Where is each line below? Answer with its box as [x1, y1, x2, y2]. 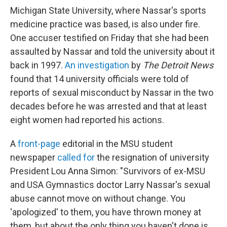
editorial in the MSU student [60, 138, 173, 149]
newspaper [10, 152, 57, 163]
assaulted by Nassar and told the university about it [10, 46, 215, 57]
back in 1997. [10, 60, 65, 70]
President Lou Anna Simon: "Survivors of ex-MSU [10, 166, 205, 176]
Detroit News [161, 60, 213, 70]
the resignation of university [95, 152, 209, 163]
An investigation [65, 60, 129, 70]
